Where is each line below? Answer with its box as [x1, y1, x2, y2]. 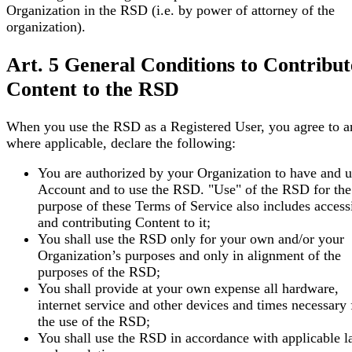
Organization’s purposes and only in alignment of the [38, 247, 341, 264]
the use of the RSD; [38, 313, 150, 330]
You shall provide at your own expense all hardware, [38, 280, 339, 297]
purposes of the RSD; [38, 264, 160, 280]
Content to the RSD [6, 76, 179, 101]
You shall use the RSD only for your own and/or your [38, 231, 344, 247]
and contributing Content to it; [38, 214, 211, 231]
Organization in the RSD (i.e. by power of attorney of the [6, 2, 335, 18]
